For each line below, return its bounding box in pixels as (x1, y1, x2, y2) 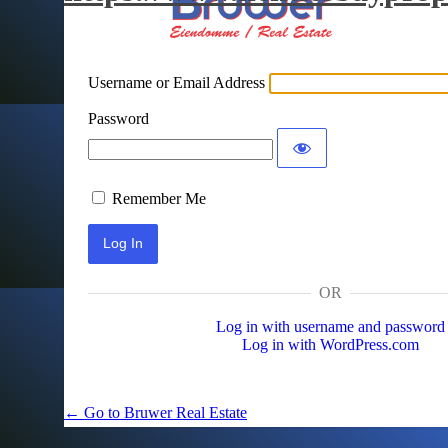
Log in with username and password (216, 317, 445, 335)
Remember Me (112, 189, 206, 207)
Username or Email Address (88, 73, 265, 91)
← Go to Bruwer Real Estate (64, 403, 247, 421)
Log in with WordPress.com (242, 335, 419, 353)
